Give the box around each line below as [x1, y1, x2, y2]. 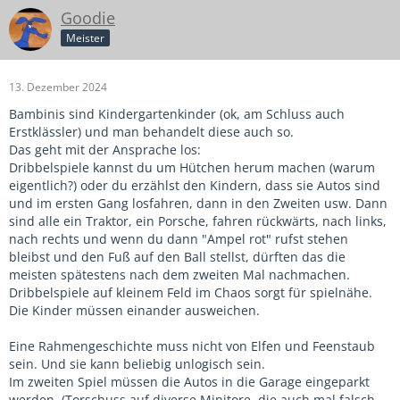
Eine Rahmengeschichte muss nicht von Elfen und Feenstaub [9, 337, 375, 354]
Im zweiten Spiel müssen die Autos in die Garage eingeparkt [9, 372, 370, 390]
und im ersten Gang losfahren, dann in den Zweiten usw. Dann [9, 194, 387, 212]
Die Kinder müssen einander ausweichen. [9, 301, 260, 319]
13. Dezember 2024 [9, 79, 107, 95]
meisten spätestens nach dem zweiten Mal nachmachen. [9, 265, 350, 283]
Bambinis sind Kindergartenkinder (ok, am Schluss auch [9, 104, 345, 122]
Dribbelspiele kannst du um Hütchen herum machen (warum [9, 158, 375, 176]
